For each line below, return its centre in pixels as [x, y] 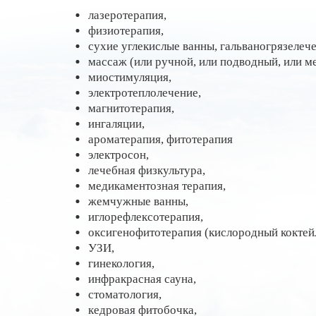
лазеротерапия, [127, 15]
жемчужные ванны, [138, 201]
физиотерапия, [126, 31]
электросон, [118, 155]
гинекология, [121, 263]
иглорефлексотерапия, [145, 217]
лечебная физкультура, [146, 170]
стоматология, [124, 294]
